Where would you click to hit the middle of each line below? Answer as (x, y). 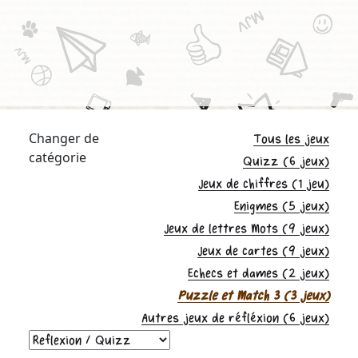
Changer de (64, 138)
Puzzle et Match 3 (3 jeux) (253, 296)
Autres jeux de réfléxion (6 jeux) (235, 318)
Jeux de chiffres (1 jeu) (264, 184)
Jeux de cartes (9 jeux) (263, 251)
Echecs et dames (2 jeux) (259, 274)
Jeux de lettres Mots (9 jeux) (247, 229)
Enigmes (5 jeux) (282, 207)
